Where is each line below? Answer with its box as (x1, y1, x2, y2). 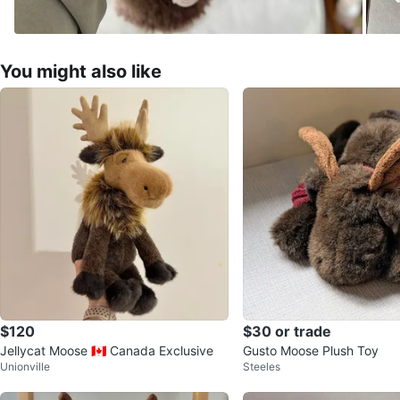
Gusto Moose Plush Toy (243, 342, 379, 358)
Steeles (243, 359, 280, 373)
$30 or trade (243, 321, 331, 340)
